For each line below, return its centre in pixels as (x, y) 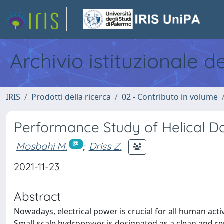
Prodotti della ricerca (71, 97)
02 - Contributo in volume (170, 97)
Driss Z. (105, 146)
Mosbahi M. (42, 146)
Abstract (37, 196)
